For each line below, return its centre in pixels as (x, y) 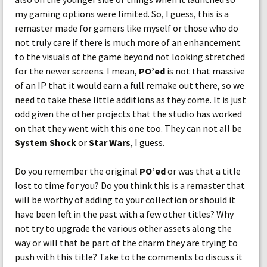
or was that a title (203, 171)
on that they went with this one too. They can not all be (128, 128)
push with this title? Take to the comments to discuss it (129, 257)
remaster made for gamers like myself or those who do (127, 28)
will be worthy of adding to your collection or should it (125, 200)
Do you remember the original (77, 171)
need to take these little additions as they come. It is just (131, 100)
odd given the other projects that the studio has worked (128, 114)
